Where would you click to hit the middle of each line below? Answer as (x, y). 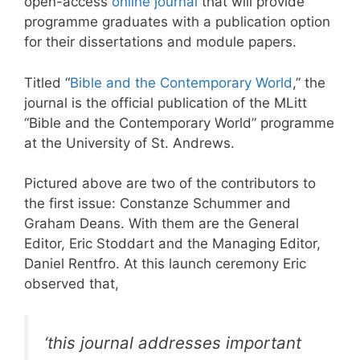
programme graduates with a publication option (177, 22)
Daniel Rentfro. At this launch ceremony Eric (165, 264)
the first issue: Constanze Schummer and (157, 204)
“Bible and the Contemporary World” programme (179, 123)
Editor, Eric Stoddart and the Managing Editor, (172, 244)
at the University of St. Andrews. (129, 143)
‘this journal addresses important (173, 342)
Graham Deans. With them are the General (162, 224)
